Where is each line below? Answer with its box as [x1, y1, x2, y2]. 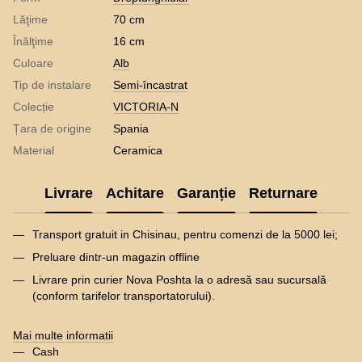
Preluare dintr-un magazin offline [32, 250, 200, 264]
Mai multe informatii [13, 328, 113, 342]
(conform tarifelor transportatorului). [32, 289, 215, 303]
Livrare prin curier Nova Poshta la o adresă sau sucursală [32, 273, 326, 287]
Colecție [13, 99, 54, 113]
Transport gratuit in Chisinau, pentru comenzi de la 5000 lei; [32, 227, 338, 241]
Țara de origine [13, 121, 91, 135]
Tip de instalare [13, 78, 91, 91]
